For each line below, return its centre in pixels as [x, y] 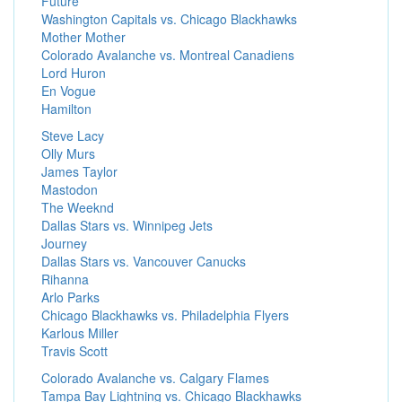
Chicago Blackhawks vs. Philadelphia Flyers [165, 315]
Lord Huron [74, 73]
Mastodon [70, 189]
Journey [64, 243]
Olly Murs [68, 153]
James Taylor [79, 171]
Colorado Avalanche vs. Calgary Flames [155, 378]
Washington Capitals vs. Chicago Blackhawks [169, 19]
